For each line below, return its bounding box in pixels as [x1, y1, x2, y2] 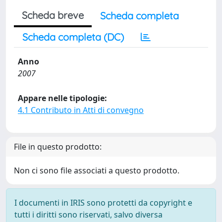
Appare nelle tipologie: [18, 93, 107, 104]
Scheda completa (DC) [22, 31, 124, 43]
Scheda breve [22, 9, 84, 21]
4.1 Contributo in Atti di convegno [18, 105, 144, 115]
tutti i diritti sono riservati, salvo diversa [14, 209, 163, 220]
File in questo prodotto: [14, 141, 102, 152]
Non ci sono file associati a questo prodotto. [14, 165, 179, 176]
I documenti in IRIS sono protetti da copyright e [14, 197, 192, 208]
